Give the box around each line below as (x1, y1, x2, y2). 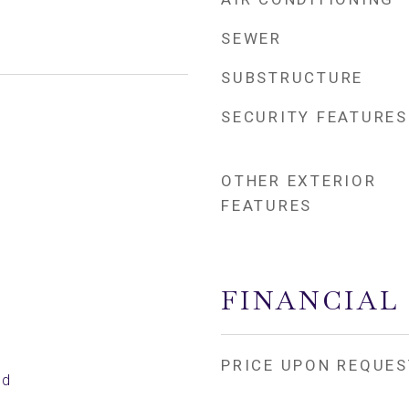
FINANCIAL (221, 283, 400, 318)
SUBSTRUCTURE (221, 68, 363, 87)
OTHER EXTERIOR (221, 172, 377, 190)
